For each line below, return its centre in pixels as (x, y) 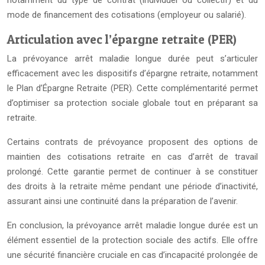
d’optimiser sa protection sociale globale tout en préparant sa (132, 103)
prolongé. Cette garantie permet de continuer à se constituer (132, 172)
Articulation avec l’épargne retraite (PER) (122, 39)
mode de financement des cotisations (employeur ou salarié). (127, 15)
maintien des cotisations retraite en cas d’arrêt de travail (132, 157)
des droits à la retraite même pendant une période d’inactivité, (132, 186)
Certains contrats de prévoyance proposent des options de (132, 142)
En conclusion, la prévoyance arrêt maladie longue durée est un (132, 225)
